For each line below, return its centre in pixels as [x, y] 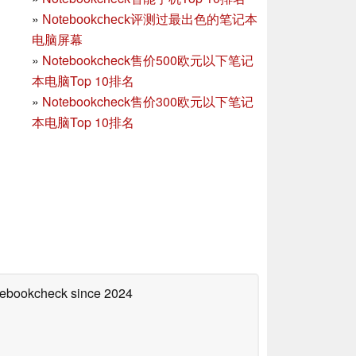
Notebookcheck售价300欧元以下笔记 [148, 101]
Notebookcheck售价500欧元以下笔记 [148, 60]
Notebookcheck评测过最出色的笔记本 [150, 19]
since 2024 [100, 292]
